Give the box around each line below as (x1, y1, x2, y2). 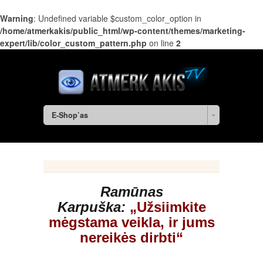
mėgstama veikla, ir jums (48, 214, 215, 231)
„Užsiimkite (129, 199, 206, 215)
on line (147, 37, 176, 49)
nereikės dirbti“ (80, 230, 183, 246)
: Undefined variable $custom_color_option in (33, 12, 201, 24)
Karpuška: (57, 199, 126, 215)
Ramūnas (100, 184, 163, 200)
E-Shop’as (51, 110, 88, 121)
